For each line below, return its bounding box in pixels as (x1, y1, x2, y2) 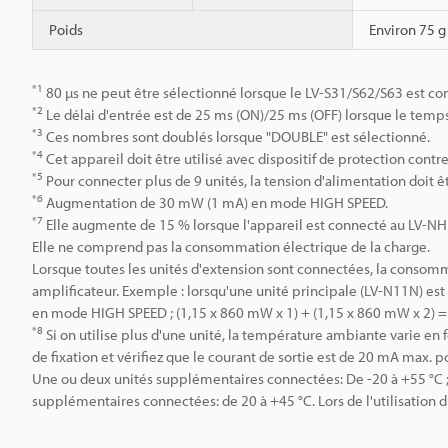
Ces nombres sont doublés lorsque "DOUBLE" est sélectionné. (43, 126, 430, 146)
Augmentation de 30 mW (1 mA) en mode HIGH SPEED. (43, 192, 388, 212)
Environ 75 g (369, 19, 446, 39)
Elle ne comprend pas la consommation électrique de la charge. (32, 236, 430, 256)
